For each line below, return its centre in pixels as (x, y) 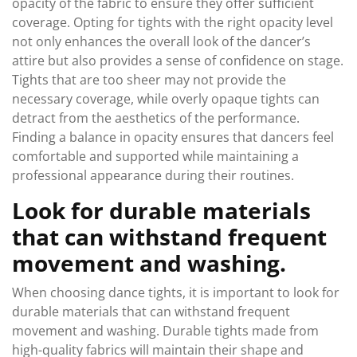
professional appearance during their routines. (153, 175)
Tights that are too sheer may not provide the (149, 80)
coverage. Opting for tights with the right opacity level (173, 22)
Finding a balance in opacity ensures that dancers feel (173, 137)
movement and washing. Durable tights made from (165, 331)
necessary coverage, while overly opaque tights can (166, 99)
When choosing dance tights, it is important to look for (176, 292)
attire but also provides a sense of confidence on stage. (178, 61)
